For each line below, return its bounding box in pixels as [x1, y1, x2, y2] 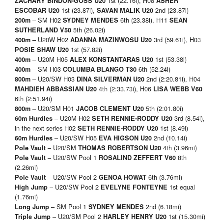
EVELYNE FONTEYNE [101, 183, 167, 192]
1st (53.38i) [155, 55, 187, 64]
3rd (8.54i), [172, 113, 205, 123]
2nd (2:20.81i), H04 [144, 74, 200, 84]
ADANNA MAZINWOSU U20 [70, 35, 154, 45]
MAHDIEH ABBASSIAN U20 [15, 84, 97, 94]
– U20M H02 [55, 113, 92, 123]
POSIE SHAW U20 [15, 45, 71, 55]
